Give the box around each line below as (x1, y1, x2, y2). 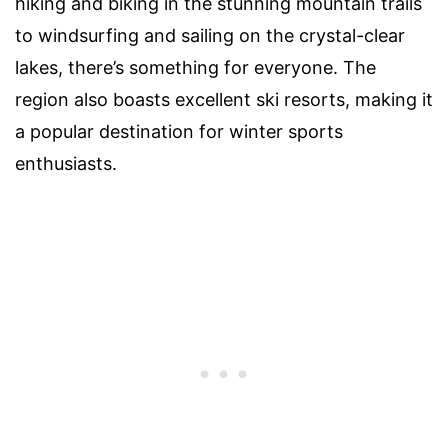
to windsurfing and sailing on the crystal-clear (15, 25, 405, 47)
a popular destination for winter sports (15, 121, 343, 143)
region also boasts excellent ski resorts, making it (15, 89, 433, 111)
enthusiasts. (15, 153, 117, 175)
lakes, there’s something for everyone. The (15, 57, 376, 79)
